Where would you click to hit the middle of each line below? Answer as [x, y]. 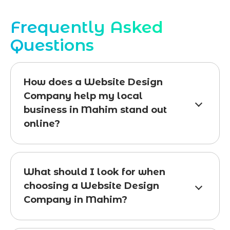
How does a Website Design [93, 82]
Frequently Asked [87, 27]
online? [42, 124]
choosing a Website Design [91, 186]
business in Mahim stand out [95, 110]
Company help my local [83, 96]
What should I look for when [94, 172]
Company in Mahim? [75, 200]
